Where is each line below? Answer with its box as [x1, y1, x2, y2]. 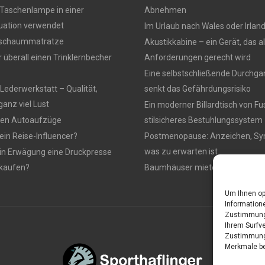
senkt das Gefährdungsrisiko [144, 84, 251, 93]
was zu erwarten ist [144, 147, 218, 156]
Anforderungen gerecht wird [144, 53, 251, 62]
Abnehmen [144, 5, 186, 15]
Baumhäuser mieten [144, 163, 221, 172]
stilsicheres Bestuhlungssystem [144, 115, 263, 125]
